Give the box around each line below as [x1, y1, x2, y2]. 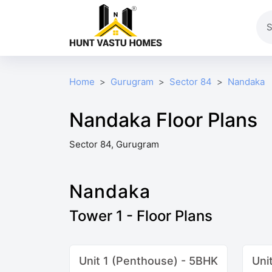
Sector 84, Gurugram [69, 138, 159, 150]
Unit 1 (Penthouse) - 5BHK [79, 254, 218, 267]
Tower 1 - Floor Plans [69, 206, 212, 225]
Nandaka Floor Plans [69, 107, 257, 132]
